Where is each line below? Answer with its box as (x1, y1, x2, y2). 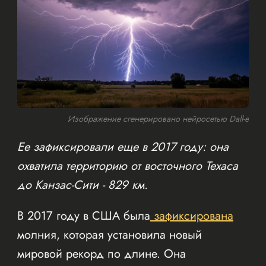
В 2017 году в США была (17, 207, 150, 224)
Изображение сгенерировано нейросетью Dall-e (68, 112, 249, 125)
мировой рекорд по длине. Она (17, 245, 186, 262)
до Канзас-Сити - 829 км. (17, 176, 148, 194)
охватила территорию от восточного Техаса (17, 157, 238, 175)
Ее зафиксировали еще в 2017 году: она (17, 138, 229, 156)
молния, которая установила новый (17, 226, 202, 243)
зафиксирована (150, 207, 233, 224)
